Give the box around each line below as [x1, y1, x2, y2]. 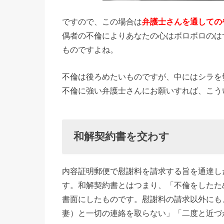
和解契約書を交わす [73, 130, 169, 142]
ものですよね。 [62, 45, 118, 54]
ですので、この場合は [62, 17, 142, 26]
